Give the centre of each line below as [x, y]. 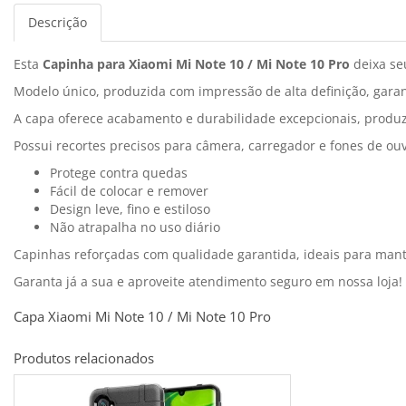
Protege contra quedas [119, 173]
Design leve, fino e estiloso [130, 209]
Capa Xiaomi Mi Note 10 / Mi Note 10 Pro [142, 317]
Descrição [58, 23]
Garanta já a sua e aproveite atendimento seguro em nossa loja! [208, 282]
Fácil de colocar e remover [129, 191]
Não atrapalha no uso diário [135, 227]
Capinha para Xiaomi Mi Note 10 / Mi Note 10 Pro [196, 64]
